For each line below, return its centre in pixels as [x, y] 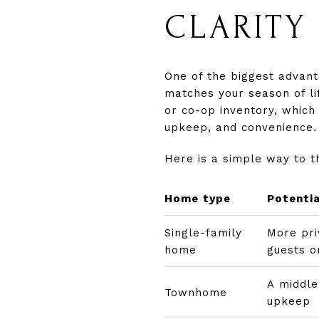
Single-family [203, 232]
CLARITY [236, 27]
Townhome [196, 292]
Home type [198, 198]
